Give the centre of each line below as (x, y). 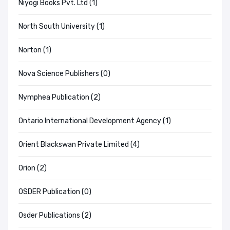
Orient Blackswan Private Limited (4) (79, 145)
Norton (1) (35, 50)
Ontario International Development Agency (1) (95, 121)
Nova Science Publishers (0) (64, 74)
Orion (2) (33, 168)
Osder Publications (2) (55, 216)
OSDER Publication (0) (55, 192)
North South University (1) (62, 27)
